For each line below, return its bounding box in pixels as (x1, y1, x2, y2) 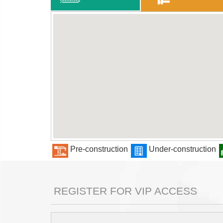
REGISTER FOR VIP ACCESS (51, 185, 197, 197)
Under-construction (147, 145, 218, 154)
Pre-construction (68, 145, 130, 154)
